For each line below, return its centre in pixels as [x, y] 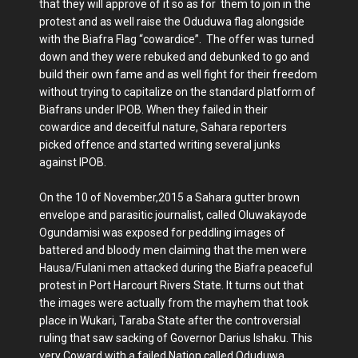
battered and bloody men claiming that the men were [173, 250]
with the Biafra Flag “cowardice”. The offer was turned [177, 39]
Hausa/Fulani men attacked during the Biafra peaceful [176, 268]
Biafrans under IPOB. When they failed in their [153, 109]
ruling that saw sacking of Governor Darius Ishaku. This [176, 338]
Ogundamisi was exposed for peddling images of [162, 233]
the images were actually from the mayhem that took [174, 303]
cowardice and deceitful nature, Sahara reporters [163, 127]
